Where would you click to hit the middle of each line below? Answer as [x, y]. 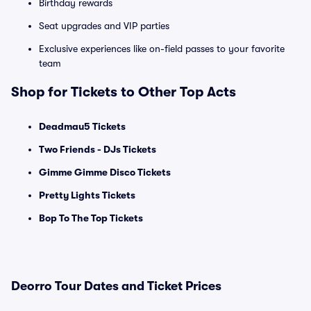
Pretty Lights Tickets [87, 195]
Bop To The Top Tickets [91, 218]
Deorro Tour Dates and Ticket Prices [116, 286]
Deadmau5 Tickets [82, 126]
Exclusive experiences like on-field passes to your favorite [162, 49]
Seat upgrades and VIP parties [104, 26]
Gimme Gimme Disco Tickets [105, 172]
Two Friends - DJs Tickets [98, 149]
